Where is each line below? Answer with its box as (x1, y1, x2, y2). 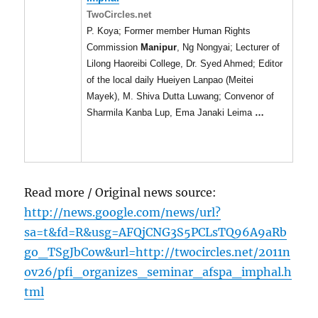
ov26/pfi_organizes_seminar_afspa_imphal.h (24, 265, 292, 280)
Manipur (141, 42, 177, 53)
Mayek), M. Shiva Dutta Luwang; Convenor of (87, 91, 275, 102)
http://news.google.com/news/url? (24, 205, 221, 220)
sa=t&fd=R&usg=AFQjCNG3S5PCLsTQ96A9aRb (24, 225, 287, 240)
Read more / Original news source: (24, 185, 217, 200)
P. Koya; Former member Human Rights (87, 26, 251, 37)
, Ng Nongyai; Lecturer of (177, 42, 280, 53)
